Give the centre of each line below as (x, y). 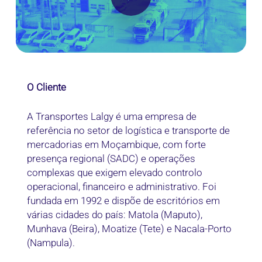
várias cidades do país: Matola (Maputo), (115, 214)
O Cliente (47, 87)
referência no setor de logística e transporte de (129, 130)
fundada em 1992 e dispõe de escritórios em (124, 200)
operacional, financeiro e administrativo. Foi (122, 186)
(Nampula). (51, 242)
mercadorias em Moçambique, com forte (117, 144)
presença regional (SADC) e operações (111, 158)
